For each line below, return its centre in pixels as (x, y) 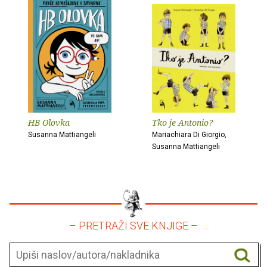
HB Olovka (49, 123)
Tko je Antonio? (182, 123)
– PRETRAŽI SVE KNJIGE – (133, 226)
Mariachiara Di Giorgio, (189, 135)
